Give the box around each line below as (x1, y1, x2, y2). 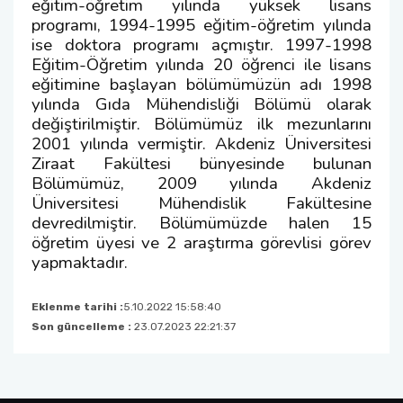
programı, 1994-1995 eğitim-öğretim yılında (31, 13, 372, 37)
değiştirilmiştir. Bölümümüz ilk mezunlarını (31, 112, 372, 136)
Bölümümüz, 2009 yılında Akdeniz (31, 172, 372, 195)
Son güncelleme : (31, 320, 134, 333)
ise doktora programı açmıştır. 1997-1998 (31, 33, 372, 57)
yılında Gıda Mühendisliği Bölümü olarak (31, 93, 372, 116)
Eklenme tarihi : (31, 300, 123, 313)
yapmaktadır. (31, 251, 128, 274)
